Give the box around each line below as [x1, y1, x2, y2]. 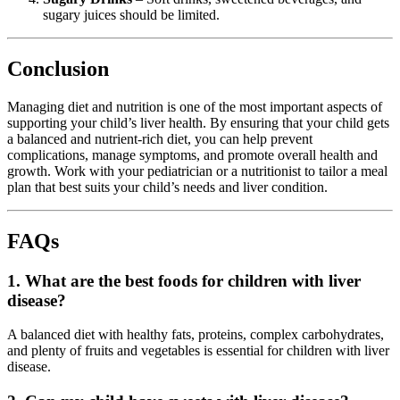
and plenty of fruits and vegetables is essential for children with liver [7, 343, 389, 359]
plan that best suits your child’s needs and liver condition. [7, 179, 328, 195]
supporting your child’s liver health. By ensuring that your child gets [7, 114, 389, 130]
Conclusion [7, 56, 109, 80]
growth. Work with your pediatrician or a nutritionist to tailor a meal [7, 162, 387, 179]
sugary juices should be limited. [43, 6, 220, 22]
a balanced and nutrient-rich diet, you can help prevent [7, 130, 312, 146]
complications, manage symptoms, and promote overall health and [7, 146, 378, 162]
